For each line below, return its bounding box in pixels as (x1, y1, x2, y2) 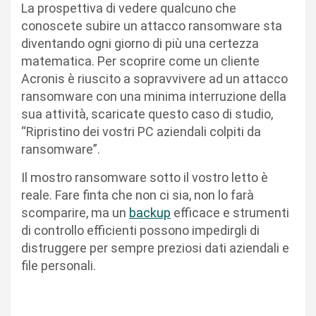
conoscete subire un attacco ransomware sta (21, 18, 282, 34)
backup (129, 205, 171, 221)
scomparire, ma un (21, 205, 129, 221)
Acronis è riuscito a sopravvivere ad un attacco (21, 71, 288, 87)
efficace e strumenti (171, 205, 289, 221)
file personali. (21, 258, 96, 274)
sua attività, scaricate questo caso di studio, (21, 107, 273, 122)
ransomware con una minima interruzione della (21, 89, 286, 104)
